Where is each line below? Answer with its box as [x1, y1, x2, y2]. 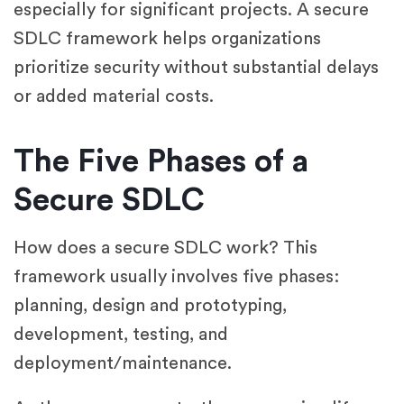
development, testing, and [14, 326, 228, 344]
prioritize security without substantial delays [14, 59, 379, 78]
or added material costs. [14, 87, 214, 106]
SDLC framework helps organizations [14, 30, 321, 49]
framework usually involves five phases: [14, 268, 339, 287]
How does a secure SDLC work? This [14, 239, 317, 258]
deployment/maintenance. [14, 354, 232, 373]
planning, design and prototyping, [14, 297, 287, 316]
